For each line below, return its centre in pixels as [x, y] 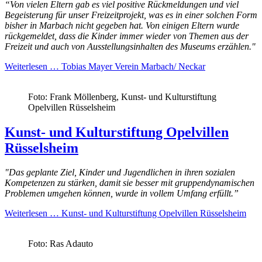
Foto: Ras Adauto [61, 244]
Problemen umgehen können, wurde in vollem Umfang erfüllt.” [122, 194]
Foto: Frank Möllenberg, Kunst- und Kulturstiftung [122, 96]
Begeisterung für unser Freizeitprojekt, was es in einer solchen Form [131, 15]
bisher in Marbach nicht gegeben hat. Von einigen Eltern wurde [122, 25]
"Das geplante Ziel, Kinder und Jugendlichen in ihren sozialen [120, 173]
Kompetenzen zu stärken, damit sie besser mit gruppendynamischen [130, 183]
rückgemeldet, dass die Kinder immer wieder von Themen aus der [127, 36]
